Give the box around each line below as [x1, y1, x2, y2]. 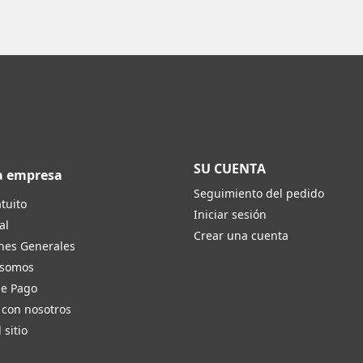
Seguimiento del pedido [194, 185, 324, 201]
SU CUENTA [194, 159, 266, 177]
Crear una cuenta [194, 227, 288, 243]
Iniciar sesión [194, 206, 267, 222]
